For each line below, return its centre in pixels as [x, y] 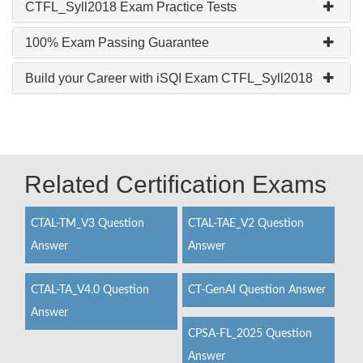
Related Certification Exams [175, 184]
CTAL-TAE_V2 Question [246, 224]
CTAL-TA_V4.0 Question [90, 290]
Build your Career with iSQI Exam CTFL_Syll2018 [169, 78]
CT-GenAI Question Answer [256, 290]
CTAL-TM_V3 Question [88, 224]
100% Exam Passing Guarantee [117, 43]
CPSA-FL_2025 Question [250, 334]
